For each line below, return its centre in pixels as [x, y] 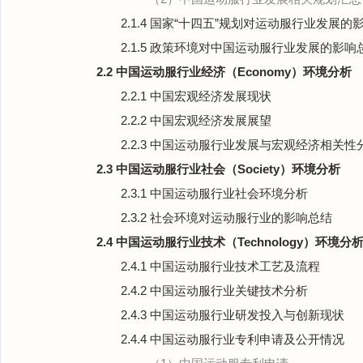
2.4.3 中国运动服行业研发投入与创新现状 [233, 315]
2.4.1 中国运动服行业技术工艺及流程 [220, 266]
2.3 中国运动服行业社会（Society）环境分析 [218, 169]
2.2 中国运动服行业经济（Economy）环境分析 [224, 72]
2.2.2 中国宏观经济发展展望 [196, 120]
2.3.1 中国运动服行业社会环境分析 [214, 193]
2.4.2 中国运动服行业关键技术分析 [214, 290]
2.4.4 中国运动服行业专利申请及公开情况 [233, 339]
